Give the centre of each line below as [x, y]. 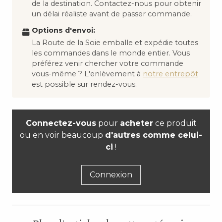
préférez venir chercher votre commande [108, 63]
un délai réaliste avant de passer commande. [112, 14]
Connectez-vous [61, 123]
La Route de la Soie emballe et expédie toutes [115, 42]
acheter [136, 123]
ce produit [175, 123]
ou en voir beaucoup [62, 135]
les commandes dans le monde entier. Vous [111, 53]
